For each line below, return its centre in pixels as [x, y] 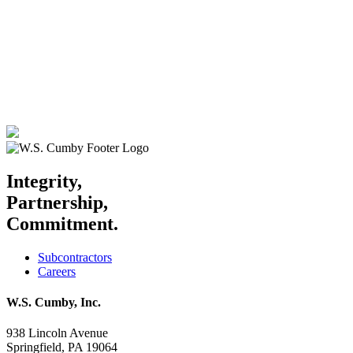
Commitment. [62, 223]
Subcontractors [75, 257]
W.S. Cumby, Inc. [54, 302]
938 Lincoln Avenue [57, 333]
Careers [57, 271]
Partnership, [57, 202]
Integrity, [44, 181]
